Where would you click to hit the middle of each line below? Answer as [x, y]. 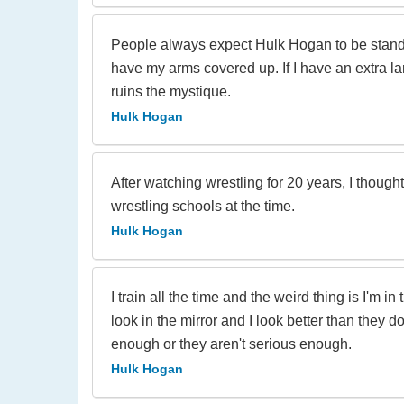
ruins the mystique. [171, 92]
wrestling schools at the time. [203, 206]
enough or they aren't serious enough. [231, 344]
